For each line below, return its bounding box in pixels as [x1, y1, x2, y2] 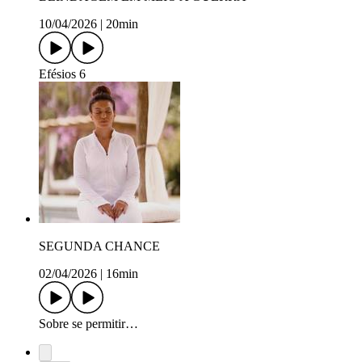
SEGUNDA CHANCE [39, 239, 160, 254]
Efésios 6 [39, 67, 86, 82]
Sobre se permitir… [39, 317, 138, 331]
